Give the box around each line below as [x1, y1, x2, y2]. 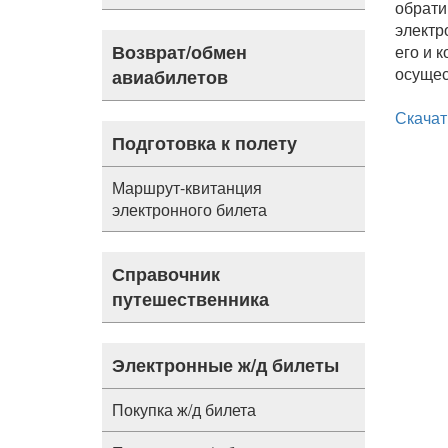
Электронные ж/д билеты [112, 352, 339, 378]
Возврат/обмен [112, 39, 247, 65]
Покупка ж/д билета [112, 398, 256, 421]
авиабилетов [112, 64, 228, 90]
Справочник [112, 261, 220, 287]
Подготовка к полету [112, 130, 297, 156]
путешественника [112, 286, 269, 312]
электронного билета [112, 198, 267, 221]
